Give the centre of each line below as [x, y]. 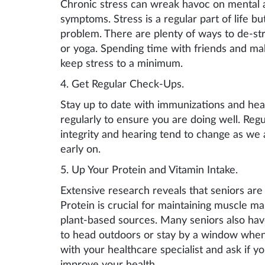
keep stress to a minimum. [122, 64]
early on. [80, 149]
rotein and [143, 170]
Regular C [114, 84]
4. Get [76, 84]
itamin [191, 170]
